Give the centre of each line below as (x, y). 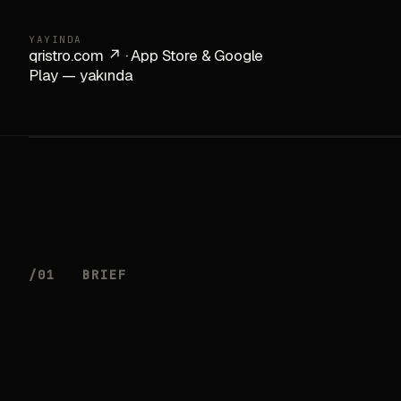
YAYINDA (55, 39)
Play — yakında (81, 75)
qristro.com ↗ (75, 55)
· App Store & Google (192, 55)
